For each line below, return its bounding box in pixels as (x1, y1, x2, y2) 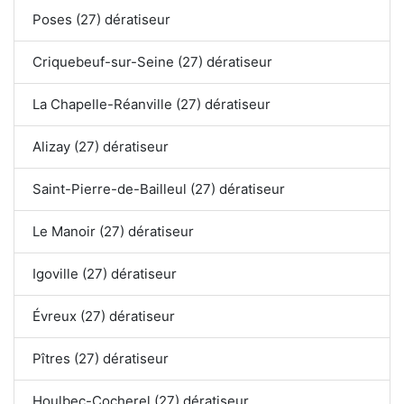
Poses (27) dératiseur (32, 11, 170, 29)
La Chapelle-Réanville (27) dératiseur (32, 96, 271, 114)
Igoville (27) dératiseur (32, 265, 177, 283)
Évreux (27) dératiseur (32, 308, 175, 326)
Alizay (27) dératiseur (32, 138, 169, 156)
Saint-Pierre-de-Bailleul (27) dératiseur (32, 180, 285, 198)
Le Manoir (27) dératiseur (32, 223, 194, 241)
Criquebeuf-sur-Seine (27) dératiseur (32, 53, 272, 71)
